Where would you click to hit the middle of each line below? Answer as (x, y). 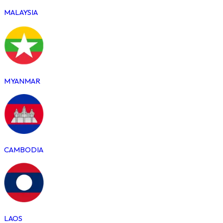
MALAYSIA (21, 12)
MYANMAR (22, 81)
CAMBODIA (24, 149)
